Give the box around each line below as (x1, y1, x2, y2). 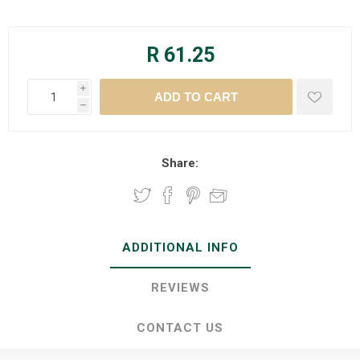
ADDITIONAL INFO (121, 240, 239, 255)
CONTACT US (137, 321, 223, 335)
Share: (162, 156, 198, 170)
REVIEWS (150, 280, 210, 295)
